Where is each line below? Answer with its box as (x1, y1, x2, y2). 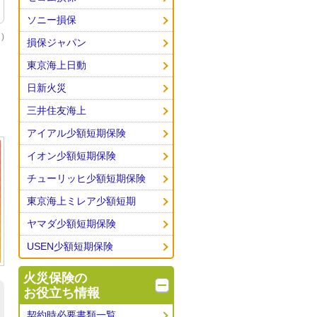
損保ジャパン (27, 37, 86, 48)
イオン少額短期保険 (27, 150, 116, 161)
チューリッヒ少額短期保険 (27, 173, 146, 184)
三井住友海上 (27, 105, 86, 116)
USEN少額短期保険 (27, 241, 113, 252)
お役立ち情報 (23, 286, 100, 300)
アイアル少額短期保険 (27, 127, 126, 139)
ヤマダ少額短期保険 (27, 218, 116, 229)
